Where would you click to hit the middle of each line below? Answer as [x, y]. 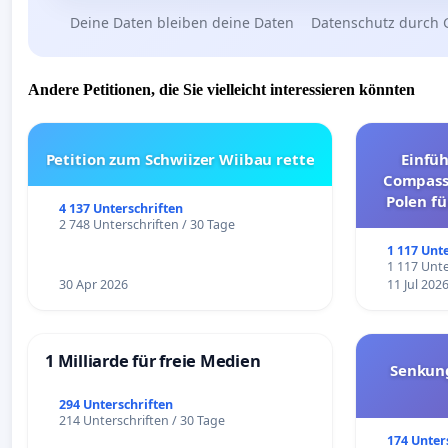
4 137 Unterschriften [120, 209]
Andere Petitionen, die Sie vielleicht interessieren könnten [221, 90]
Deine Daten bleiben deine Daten [181, 22]
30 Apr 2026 [93, 285]
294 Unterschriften [115, 404]
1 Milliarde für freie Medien [153, 361]
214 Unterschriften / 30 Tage [141, 420]
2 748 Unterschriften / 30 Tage [146, 225]
